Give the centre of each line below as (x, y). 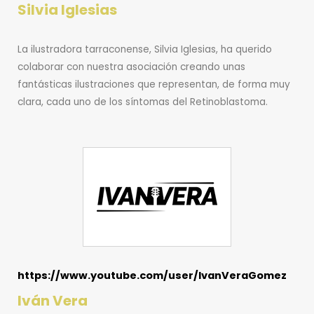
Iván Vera (53, 300)
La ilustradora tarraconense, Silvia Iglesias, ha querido (145, 49)
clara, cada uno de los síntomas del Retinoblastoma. (143, 102)
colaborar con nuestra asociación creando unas (131, 67)
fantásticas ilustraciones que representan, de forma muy (154, 84)
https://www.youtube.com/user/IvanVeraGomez (152, 275)
